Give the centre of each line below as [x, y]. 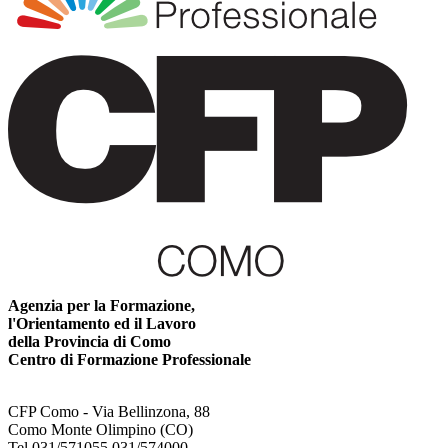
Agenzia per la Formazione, [101, 306]
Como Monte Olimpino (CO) [100, 430]
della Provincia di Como [89, 342]
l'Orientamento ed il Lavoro [102, 324]
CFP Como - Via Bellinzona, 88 [109, 412]
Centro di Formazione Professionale [129, 360]
